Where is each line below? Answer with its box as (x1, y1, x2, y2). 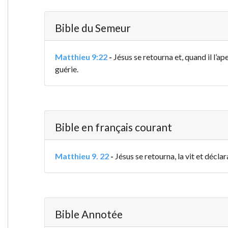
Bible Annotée (54, 208, 123, 221)
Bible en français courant (54, 121, 172, 134)
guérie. (54, 64, 78, 74)
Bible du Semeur (54, 21, 131, 35)
